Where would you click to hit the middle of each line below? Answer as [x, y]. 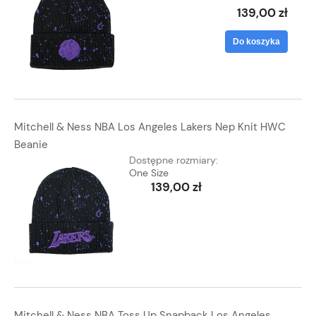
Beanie [31, 145]
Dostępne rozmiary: [174, 160]
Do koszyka [256, 42]
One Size [149, 173]
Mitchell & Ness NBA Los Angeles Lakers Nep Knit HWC [150, 127]
